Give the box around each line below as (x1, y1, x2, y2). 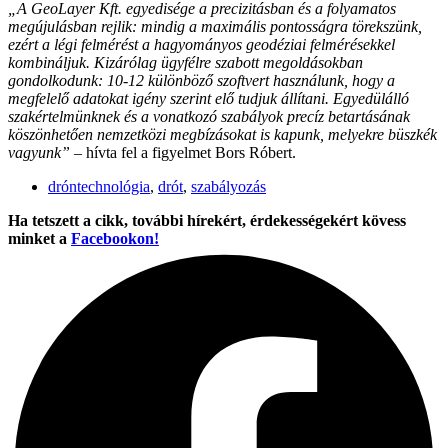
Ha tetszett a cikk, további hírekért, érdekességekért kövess (8, 211, 406, 229)
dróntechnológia (48, 177, 150, 195)
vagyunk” (8, 143, 74, 161)
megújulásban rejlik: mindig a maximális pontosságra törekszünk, (8, 17, 422, 35)
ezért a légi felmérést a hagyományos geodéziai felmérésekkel (8, 35, 395, 53)
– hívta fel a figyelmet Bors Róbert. (74, 143, 296, 161)
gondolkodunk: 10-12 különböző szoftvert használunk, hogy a (8, 71, 395, 89)
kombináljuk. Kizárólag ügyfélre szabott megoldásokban (8, 53, 363, 71)
